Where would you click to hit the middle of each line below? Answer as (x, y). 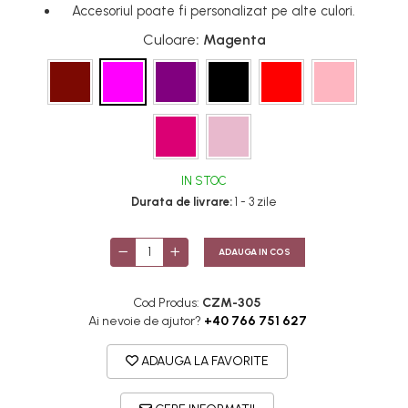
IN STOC (204, 181)
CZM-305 (232, 303)
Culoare (169, 40)
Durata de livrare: (182, 202)
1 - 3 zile (255, 202)
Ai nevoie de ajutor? (144, 321)
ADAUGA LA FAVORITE (204, 361)
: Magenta (230, 40)
